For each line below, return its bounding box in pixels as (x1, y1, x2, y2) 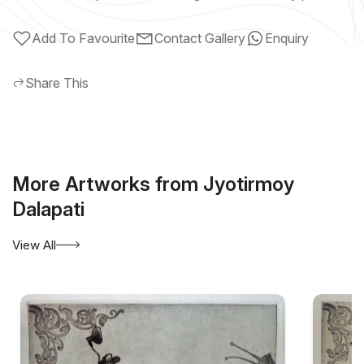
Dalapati (12, 197, 84, 221)
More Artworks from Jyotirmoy (12, 171, 294, 196)
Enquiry (265, 29, 309, 46)
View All (12, 236, 56, 253)
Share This (25, 74, 89, 91)
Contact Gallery (154, 29, 245, 46)
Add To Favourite (32, 29, 135, 46)
